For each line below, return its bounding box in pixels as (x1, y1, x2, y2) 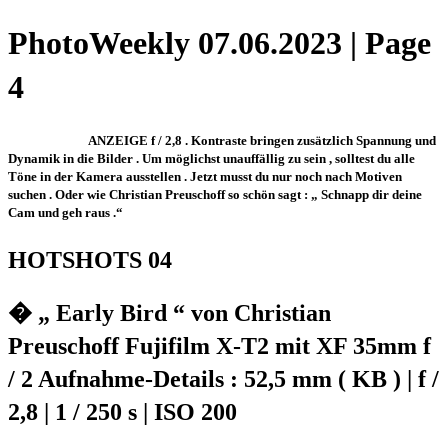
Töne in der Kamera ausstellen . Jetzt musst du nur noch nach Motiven (8, 168, 402, 184)
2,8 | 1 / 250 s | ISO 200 (8, 398, 237, 425)
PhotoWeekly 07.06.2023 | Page (8, 25, 431, 62)
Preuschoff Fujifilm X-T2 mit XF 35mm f (8, 332, 431, 359)
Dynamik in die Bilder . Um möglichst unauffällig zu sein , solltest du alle (8, 150, 415, 166)
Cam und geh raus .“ (8, 204, 123, 220)
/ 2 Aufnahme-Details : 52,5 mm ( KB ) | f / (8, 365, 439, 392)
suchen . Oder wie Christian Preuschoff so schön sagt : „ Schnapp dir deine (8, 186, 422, 202)
